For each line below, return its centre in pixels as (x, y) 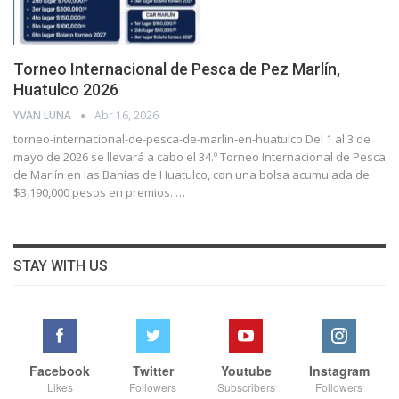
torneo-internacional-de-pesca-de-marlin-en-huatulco (159, 139)
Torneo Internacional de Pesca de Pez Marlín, (177, 69)
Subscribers (246, 387)
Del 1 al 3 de (338, 139)
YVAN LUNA (44, 116)
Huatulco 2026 (66, 90)
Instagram (339, 371)
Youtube (246, 371)
